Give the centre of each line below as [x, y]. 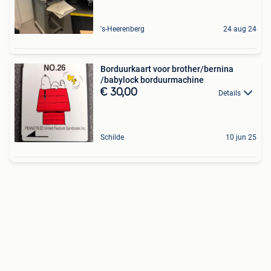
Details [230, 93]
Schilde [112, 137]
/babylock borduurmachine [152, 80]
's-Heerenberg [122, 29]
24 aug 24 [240, 29]
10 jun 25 [241, 137]
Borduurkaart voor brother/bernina [167, 69]
